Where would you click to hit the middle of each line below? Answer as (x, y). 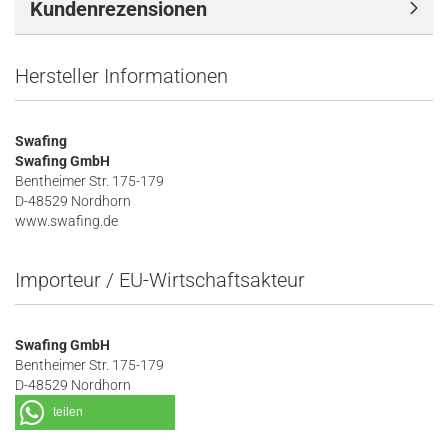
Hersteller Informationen (121, 76)
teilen (68, 412)
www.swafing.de (66, 221)
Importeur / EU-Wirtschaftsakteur (160, 280)
